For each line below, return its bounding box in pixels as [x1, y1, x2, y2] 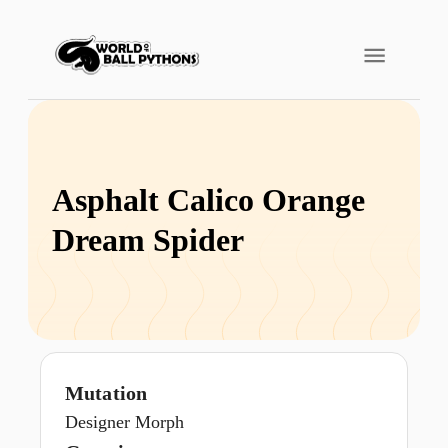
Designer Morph [65, 412, 184, 432]
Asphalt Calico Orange [52, 182, 365, 218]
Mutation [65, 382, 148, 404]
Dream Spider [52, 222, 244, 258]
